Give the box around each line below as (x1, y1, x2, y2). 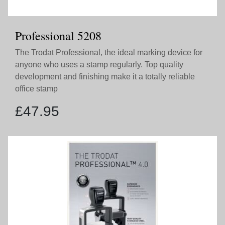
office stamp (15, 84, 58, 93)
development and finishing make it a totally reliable (15, 72, 195, 81)
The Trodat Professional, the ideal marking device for (15, 48, 202, 57)
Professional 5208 (15, 28, 101, 44)
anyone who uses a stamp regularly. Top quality (15, 60, 183, 69)
